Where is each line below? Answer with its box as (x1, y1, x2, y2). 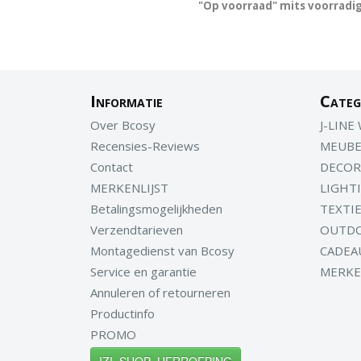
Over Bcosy (90, 117, 156, 133)
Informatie (90, 90, 163, 112)
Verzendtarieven (90, 222, 183, 238)
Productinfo (90, 305, 155, 322)
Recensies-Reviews (90, 138, 200, 154)
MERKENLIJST (90, 180, 168, 196)
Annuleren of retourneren (90, 284, 230, 301)
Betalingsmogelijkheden (90, 201, 222, 217)
